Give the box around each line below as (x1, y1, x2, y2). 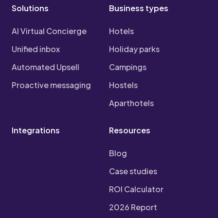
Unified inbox (12, 44, 60, 54)
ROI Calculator (109, 184, 163, 195)
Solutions (12, 3, 49, 14)
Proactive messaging (12, 80, 91, 91)
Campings (109, 62, 146, 73)
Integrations (12, 125, 60, 136)
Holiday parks (109, 44, 160, 54)
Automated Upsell (12, 62, 79, 73)
